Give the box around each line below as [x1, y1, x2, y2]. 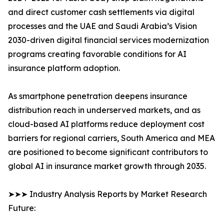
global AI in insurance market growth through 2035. [8, 161, 206, 171]
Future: [8, 203, 35, 213]
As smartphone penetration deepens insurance [8, 91, 187, 101]
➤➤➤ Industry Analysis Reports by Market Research [8, 189, 207, 199]
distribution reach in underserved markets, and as [8, 105, 200, 115]
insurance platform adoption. [8, 63, 120, 73]
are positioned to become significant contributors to [8, 147, 208, 157]
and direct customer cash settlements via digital [8, 7, 194, 17]
